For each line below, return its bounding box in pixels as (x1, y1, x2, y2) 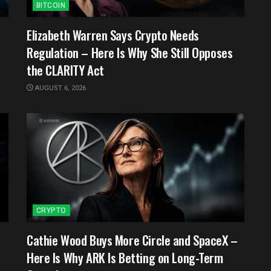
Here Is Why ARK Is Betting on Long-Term (27, 247, 223, 267)
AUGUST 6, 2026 (33, 82, 86, 93)
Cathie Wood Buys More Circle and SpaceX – (27, 230, 238, 249)
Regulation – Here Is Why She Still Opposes (27, 42, 233, 62)
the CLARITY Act (27, 60, 104, 79)
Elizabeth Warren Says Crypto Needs (27, 25, 199, 44)
